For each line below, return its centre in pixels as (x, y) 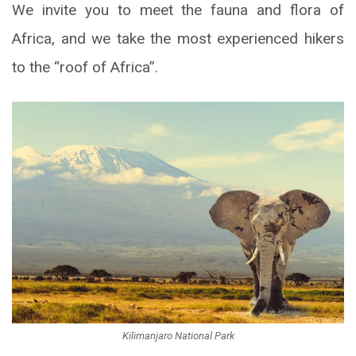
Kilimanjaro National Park (178, 336)
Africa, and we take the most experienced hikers (178, 39)
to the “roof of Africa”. (85, 68)
